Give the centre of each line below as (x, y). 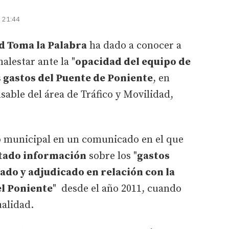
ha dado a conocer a (134, 45)
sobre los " (112, 156)
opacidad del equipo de (133, 62)
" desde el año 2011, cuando (117, 189)
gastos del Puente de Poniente (77, 78)
